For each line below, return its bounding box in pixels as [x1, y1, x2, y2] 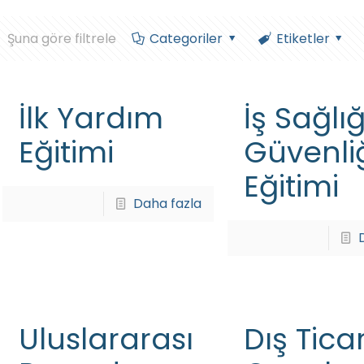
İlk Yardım [18, 97, 163, 139]
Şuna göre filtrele [7, 29, 117, 48]
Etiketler [275, 29, 330, 48]
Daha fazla [133, 194, 202, 213]
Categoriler [149, 29, 223, 48]
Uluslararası [18, 318, 193, 360]
